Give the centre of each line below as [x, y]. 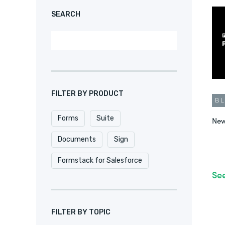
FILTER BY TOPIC [81, 212]
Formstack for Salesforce [100, 160]
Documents [77, 139]
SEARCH [66, 14]
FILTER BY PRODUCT [87, 94]
